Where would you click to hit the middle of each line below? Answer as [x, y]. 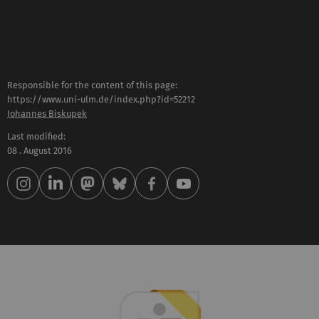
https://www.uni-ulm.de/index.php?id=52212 [101, 99]
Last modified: [36, 137]
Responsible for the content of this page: [92, 85]
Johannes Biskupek [47, 113]
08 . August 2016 [40, 151]
